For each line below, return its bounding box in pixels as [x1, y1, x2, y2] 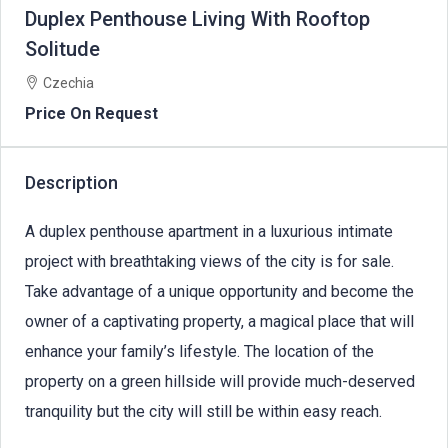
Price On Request [25, 103, 158, 123]
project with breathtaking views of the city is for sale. [25, 251, 394, 271]
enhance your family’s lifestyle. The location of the [25, 341, 374, 361]
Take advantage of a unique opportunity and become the [25, 281, 414, 301]
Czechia [43, 74, 94, 91]
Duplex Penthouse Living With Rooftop [25, 6, 370, 31]
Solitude [25, 36, 100, 61]
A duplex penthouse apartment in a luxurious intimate [25, 221, 393, 241]
